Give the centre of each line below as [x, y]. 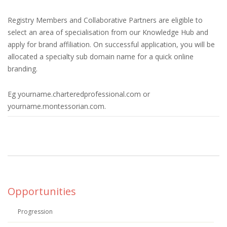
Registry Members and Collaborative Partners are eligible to [105, 20]
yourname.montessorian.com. [57, 106]
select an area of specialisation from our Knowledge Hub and [108, 32]
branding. [23, 69]
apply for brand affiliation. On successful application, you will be [111, 44]
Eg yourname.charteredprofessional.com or [79, 94]
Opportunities [42, 191]
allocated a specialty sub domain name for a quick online [101, 56]
